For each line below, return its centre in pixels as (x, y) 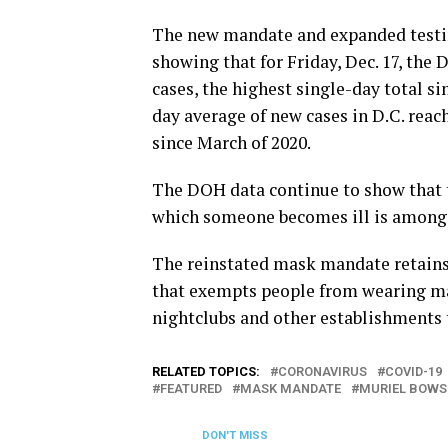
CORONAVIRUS (322, 371)
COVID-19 (413, 371)
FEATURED (191, 388)
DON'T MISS (235, 435)
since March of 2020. (231, 142)
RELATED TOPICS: (206, 371)
